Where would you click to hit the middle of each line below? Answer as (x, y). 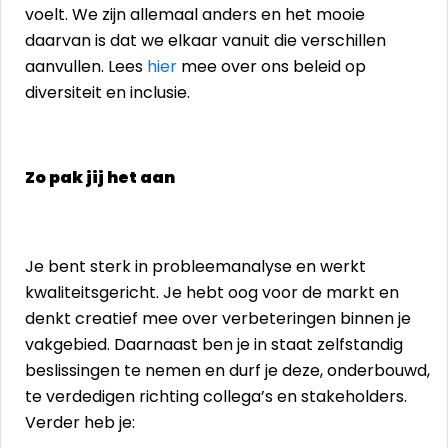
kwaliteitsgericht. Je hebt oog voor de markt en (212, 292)
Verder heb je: (80, 422)
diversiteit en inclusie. (107, 92)
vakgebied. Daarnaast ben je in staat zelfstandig (214, 344)
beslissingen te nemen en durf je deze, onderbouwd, (227, 370)
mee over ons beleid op (271, 66)
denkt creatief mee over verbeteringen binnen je (218, 318)
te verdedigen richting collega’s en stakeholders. (216, 396)
